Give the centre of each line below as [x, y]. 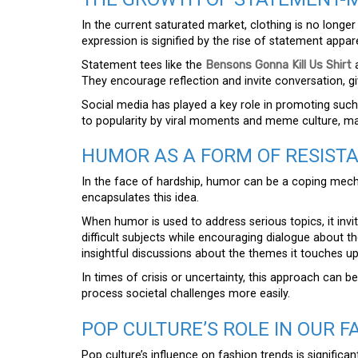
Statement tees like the [143, 66]
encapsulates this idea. [140, 198]
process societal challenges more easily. [186, 294]
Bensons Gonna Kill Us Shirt [278, 66]
